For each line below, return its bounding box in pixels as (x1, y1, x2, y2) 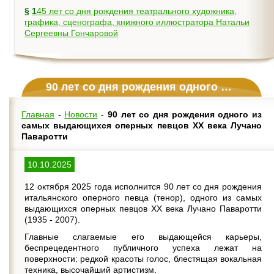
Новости (64, 109, 98, 119)
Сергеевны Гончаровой (24, 28, 118, 38)
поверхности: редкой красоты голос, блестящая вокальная (24, 254, 262, 264)
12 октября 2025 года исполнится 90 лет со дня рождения (24, 182, 262, 191)
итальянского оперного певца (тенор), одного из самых (24, 193, 262, 202)
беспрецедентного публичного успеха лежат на (24, 243, 262, 253)
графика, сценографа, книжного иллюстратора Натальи (24, 17, 250, 27)
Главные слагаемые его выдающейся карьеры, (24, 232, 262, 242)
